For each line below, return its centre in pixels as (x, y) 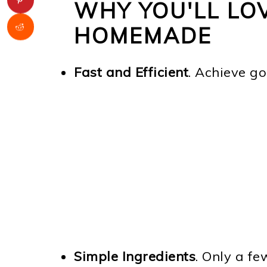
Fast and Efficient (131, 72)
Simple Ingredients (135, 256)
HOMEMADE (143, 35)
